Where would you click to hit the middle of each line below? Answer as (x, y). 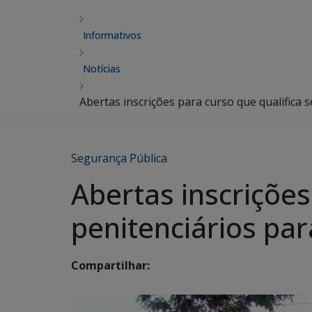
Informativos (112, 35)
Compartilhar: (110, 266)
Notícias (102, 69)
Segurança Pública (119, 158)
